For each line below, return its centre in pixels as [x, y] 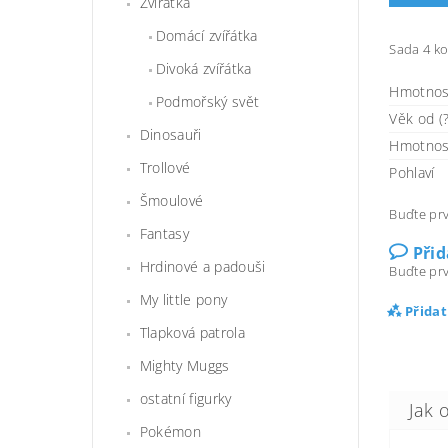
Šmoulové [171, 201]
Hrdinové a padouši [202, 267]
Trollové [165, 168]
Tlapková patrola [192, 333]
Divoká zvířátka [203, 69]
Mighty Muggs [184, 366]
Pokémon [170, 432]
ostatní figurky [185, 399]
